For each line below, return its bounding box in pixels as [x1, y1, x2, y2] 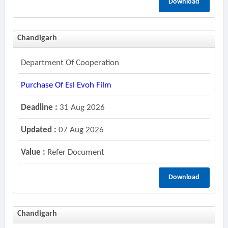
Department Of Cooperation [20, 59, 119, 67]
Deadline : [20, 103, 58, 112]
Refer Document [45, 148, 104, 157]
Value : [20, 148, 45, 157]
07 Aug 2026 [56, 126, 104, 134]
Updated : [20, 126, 56, 134]
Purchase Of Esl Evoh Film [20, 81, 111, 90]
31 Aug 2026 [57, 103, 105, 112]
